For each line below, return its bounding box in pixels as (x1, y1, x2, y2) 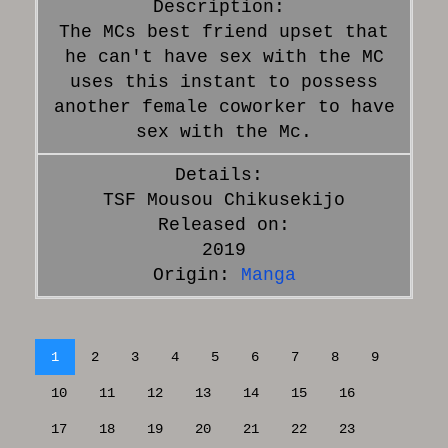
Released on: (158, 214, 290, 235)
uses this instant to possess (70, 71, 378, 92)
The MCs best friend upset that (59, 21, 389, 42)
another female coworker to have (53, 96, 395, 117)
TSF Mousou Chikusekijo (103, 189, 345, 210)
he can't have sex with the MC (64, 46, 384, 67)
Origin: (152, 264, 241, 285)
